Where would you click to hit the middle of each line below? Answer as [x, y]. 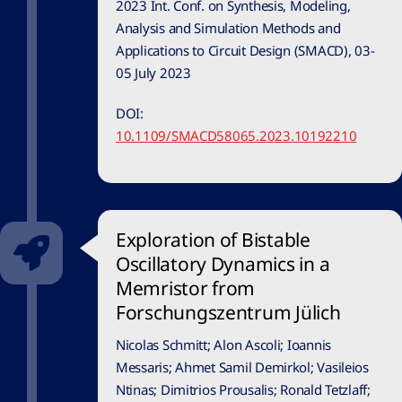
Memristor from [186, 288]
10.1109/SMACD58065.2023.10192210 [236, 136]
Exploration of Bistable [213, 240]
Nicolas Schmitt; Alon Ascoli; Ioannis [224, 345]
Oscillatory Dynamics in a [223, 264]
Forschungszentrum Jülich [228, 313]
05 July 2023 [153, 73]
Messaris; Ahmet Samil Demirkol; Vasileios [242, 367]
